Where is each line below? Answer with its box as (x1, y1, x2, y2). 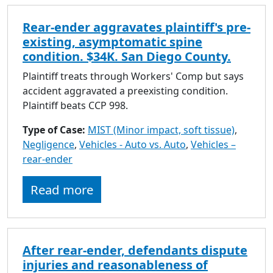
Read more (30, 180, 93, 198)
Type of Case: (23, 122, 88, 136)
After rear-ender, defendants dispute (23, 241, 247, 258)
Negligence (23, 137, 74, 151)
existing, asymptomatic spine (23, 33, 202, 50)
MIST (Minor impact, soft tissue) (88, 122, 235, 136)
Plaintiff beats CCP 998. (23, 98, 128, 112)
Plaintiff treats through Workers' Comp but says (23, 69, 244, 83)
